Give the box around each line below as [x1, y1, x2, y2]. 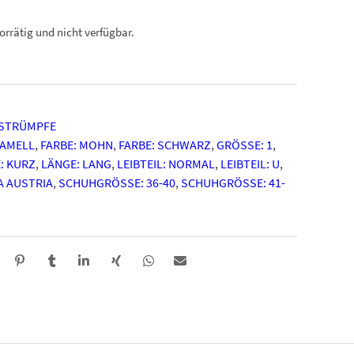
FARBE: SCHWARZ [119, 136, 211, 153]
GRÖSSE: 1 [217, 136, 266, 153]
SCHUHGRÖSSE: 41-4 [181, 174, 285, 190]
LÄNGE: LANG [41, 155, 111, 171]
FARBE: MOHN [40, 136, 113, 153]
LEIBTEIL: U [220, 155, 280, 171]
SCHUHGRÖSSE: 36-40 [58, 174, 169, 190]
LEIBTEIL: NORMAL [117, 155, 215, 171]
